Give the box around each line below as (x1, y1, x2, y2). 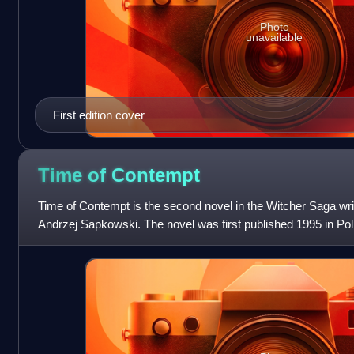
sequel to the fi (37, 235, 112, 249)
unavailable (246, 31, 303, 44)
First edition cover (52, 107, 145, 122)
